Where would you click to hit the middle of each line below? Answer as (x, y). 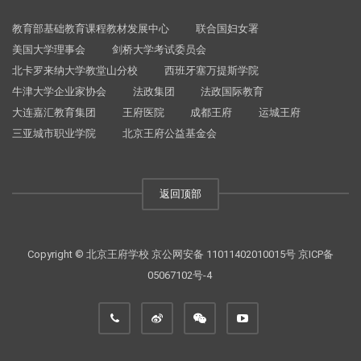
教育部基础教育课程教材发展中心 (91, 29)
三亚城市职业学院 (54, 133)
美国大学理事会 (49, 50)
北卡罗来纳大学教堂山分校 (75, 71)
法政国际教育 (232, 91)
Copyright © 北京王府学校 (89, 254)
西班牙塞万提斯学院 (211, 71)
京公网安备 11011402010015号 (224, 254)
